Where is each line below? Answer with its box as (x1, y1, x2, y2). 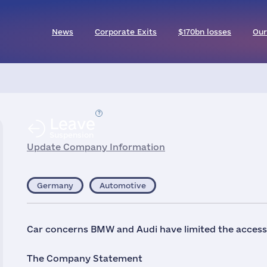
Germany (37, 181, 73, 190)
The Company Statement (27, 253, 142, 263)
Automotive (100, 181, 146, 190)
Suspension (49, 131, 94, 139)
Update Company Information (27, 142, 165, 152)
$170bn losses (178, 27, 231, 36)
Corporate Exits (95, 27, 157, 36)
